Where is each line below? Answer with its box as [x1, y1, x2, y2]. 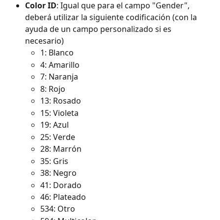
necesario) [25, 35, 64, 47]
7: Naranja [40, 71, 78, 82]
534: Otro [40, 203, 75, 215]
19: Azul [40, 119, 69, 131]
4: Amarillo [40, 59, 80, 70]
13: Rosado [40, 95, 81, 107]
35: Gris [40, 155, 68, 166]
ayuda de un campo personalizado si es [25, 24, 173, 35]
